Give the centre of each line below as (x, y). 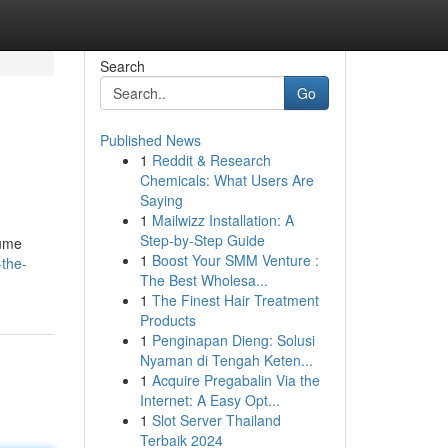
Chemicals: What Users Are (226, 180)
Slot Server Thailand (216, 420)
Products (167, 320)
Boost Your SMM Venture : (235, 260)
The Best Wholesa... (203, 280)
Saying (161, 200)
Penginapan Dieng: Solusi (233, 340)
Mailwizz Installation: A (222, 220)
